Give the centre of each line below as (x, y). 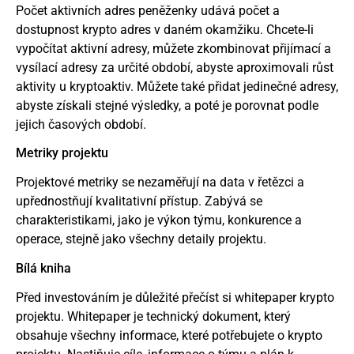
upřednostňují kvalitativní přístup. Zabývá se (139, 201)
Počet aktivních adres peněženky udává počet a (148, 10)
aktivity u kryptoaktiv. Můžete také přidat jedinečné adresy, (177, 86)
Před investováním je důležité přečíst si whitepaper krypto (175, 297)
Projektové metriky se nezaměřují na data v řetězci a (160, 183)
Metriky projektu (62, 153)
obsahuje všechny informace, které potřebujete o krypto (169, 335)
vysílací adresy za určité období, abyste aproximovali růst (175, 67)
